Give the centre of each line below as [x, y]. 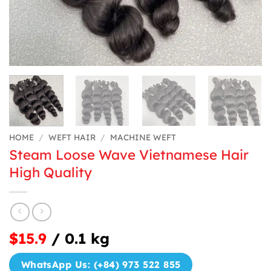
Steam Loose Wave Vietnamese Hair [129, 155]
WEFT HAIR [72, 137]
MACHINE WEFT [143, 137]
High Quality [51, 172]
